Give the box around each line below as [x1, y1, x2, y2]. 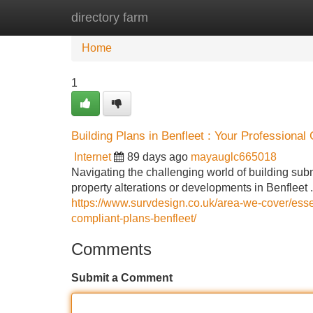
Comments [71, 240, 152, 259]
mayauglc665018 [191, 151, 277, 163]
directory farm [71, 10, 148, 24]
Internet [74, 151, 111, 163]
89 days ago [127, 151, 188, 163]
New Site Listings [143, 11, 230, 23]
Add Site [251, 11, 293, 23]
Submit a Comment [71, 272, 173, 284]
